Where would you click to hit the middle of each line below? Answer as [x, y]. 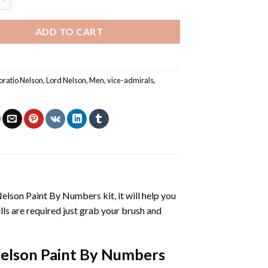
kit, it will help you [138, 195]
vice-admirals [131, 80]
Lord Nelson [66, 80]
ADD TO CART [69, 31]
